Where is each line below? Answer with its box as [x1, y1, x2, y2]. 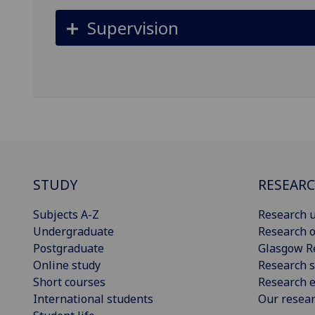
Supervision [86, 15, 179, 39]
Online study [33, 257, 101, 274]
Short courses [33, 274, 105, 290]
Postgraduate [33, 240, 104, 257]
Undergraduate [33, 224, 114, 240]
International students [33, 291, 153, 307]
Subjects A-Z [33, 207, 99, 223]
